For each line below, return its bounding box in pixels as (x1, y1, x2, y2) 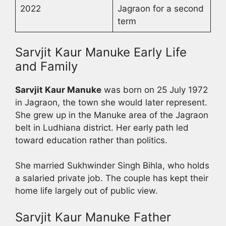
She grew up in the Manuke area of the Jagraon (15, 109, 208, 120)
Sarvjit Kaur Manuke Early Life (15, 44, 187, 60)
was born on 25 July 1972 (101, 84, 208, 95)
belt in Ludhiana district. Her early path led (15, 122, 189, 133)
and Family (15, 59, 78, 74)
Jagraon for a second (117, 4, 204, 14)
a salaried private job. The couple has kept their (15, 173, 208, 184)
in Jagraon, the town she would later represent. (15, 97, 207, 107)
